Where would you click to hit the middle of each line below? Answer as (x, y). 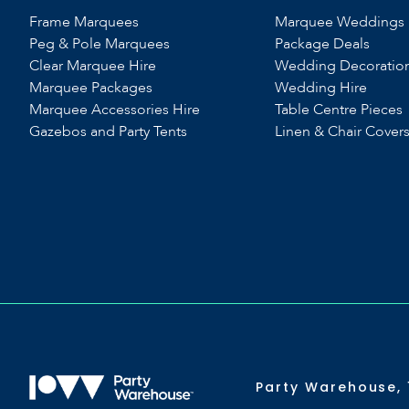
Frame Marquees (84, 22)
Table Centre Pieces (338, 110)
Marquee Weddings (339, 22)
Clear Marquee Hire (93, 66)
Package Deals (322, 44)
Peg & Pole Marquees (100, 44)
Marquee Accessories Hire (115, 110)
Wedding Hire (320, 88)
